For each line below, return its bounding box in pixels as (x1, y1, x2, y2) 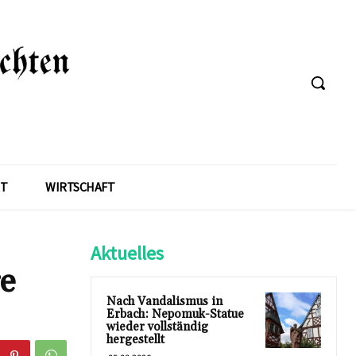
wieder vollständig (106, 319, 208, 335)
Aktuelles (91, 240, 164, 265)
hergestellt (106, 331, 164, 347)
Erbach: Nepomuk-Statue (106, 306, 244, 322)
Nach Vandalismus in (106, 293, 222, 309)
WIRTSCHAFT (45, 178, 114, 195)
